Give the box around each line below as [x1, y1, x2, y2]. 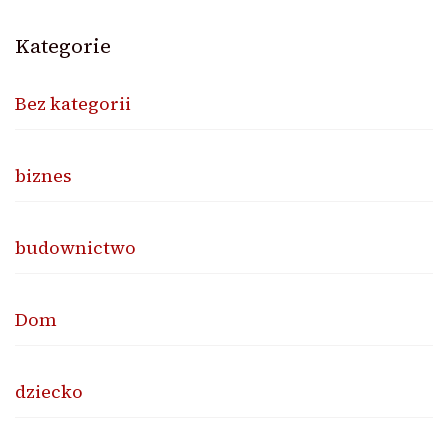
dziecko [15, 378, 83, 404]
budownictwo [15, 234, 136, 260]
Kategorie [15, 31, 111, 60]
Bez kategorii [15, 90, 131, 116]
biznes [15, 162, 72, 188]
